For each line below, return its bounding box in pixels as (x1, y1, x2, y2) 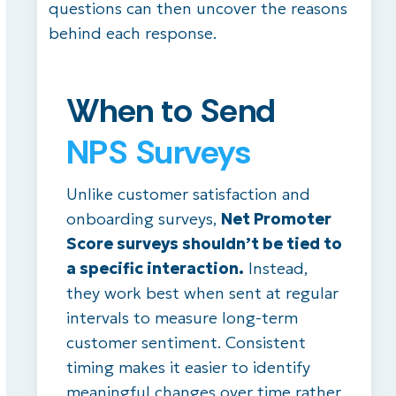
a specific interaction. (65, 258, 244, 279)
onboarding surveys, (65, 209, 221, 230)
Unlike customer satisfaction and (65, 184, 310, 205)
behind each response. (48, 23, 217, 44)
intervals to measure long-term (65, 308, 298, 329)
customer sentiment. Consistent (65, 332, 306, 354)
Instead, (243, 258, 308, 279)
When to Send (65, 88, 276, 133)
